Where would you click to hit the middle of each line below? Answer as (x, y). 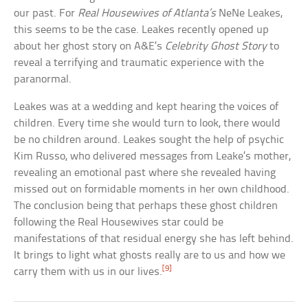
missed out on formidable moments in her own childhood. (152, 189)
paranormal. (43, 79)
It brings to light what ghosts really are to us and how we (150, 255)
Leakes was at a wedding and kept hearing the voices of (146, 107)
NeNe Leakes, (250, 13)
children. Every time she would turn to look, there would (147, 123)
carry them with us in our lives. (88, 272)
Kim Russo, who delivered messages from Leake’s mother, (153, 156)
